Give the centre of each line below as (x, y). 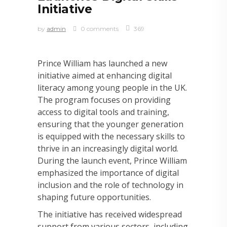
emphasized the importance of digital (108, 173)
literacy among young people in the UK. (112, 88)
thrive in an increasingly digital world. (108, 148)
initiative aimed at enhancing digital (105, 75)
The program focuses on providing (104, 100)
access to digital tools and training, (103, 112)
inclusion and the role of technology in (110, 185)
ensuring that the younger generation (110, 124)
